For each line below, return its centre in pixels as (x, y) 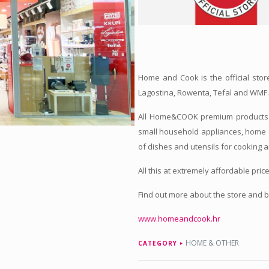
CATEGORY (158, 243)
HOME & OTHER (213, 243)
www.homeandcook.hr (180, 219)
